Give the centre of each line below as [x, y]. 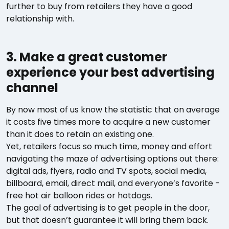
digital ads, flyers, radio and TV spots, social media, [106, 171]
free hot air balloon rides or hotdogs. [79, 195]
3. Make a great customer [87, 57]
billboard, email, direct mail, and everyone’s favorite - [113, 183]
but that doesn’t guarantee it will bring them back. [107, 220]
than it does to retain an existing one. [80, 134]
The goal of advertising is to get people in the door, [108, 208]
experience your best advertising [110, 72]
